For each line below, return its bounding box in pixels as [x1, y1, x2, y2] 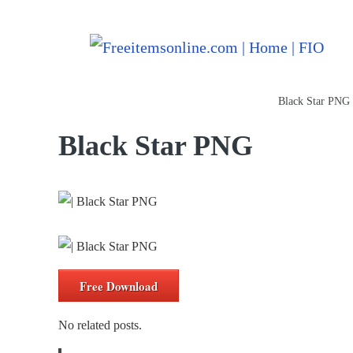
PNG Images [206, 95, 262, 108]
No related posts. [58, 318, 142, 332]
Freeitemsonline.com [58, 95, 151, 108]
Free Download [80, 277, 158, 295]
